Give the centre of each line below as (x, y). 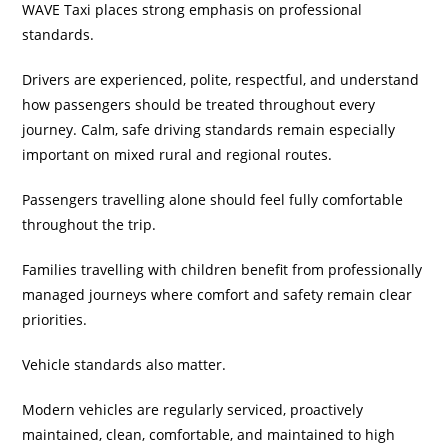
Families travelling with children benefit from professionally (222, 269)
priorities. (55, 319)
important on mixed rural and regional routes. (177, 154)
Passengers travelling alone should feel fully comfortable (213, 199)
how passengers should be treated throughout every (199, 104)
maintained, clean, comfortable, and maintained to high (209, 434)
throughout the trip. (89, 224)
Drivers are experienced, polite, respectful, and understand (221, 79)
